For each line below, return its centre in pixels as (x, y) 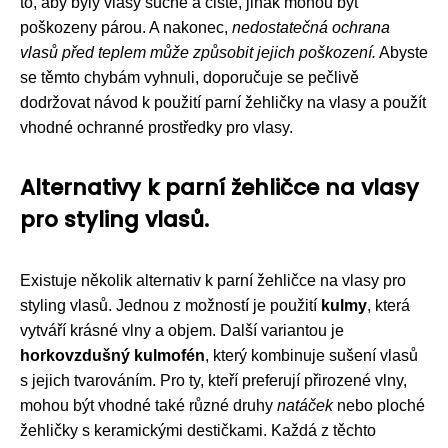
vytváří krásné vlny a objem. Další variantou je (182, 330)
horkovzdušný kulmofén (112, 355)
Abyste (402, 52)
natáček (305, 405)
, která (388, 305)
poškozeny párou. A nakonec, (126, 27)
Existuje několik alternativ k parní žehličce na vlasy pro (213, 280)
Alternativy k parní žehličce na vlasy (219, 187)
